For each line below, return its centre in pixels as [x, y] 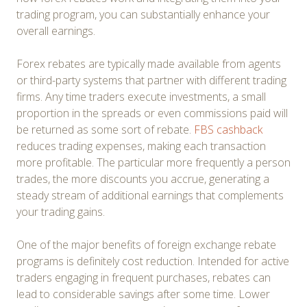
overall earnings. [56, 30]
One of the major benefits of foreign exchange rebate [146, 244]
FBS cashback [228, 129]
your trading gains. [61, 211]
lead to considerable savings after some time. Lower [143, 294]
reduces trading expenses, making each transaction [141, 146]
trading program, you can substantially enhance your [143, 14]
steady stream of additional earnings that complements [150, 195]
